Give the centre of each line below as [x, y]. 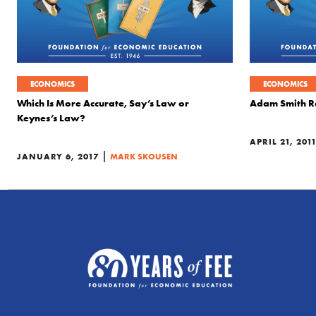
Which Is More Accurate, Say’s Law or [103, 103]
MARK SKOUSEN [144, 156]
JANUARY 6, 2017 [58, 156]
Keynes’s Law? [51, 118]
